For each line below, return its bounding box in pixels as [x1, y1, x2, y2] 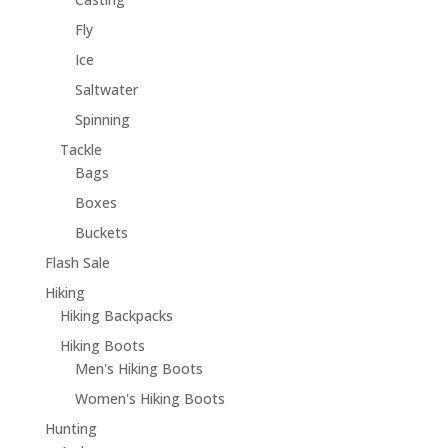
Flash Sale [44, 253, 110, 273]
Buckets [74, 223, 128, 243]
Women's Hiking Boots [74, 389, 225, 409]
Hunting [44, 419, 97, 439]
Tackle [59, 140, 102, 160]
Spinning [74, 110, 130, 130]
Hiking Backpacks [59, 306, 173, 326]
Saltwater [74, 80, 138, 100]
